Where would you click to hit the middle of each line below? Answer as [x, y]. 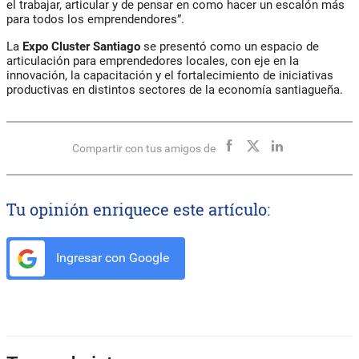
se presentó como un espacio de [231, 47]
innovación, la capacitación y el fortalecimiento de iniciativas [170, 76]
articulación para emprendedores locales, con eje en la [153, 61]
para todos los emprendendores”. [95, 20]
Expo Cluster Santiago [83, 47]
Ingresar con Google [111, 258]
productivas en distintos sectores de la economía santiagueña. [175, 90]
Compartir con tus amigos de [143, 149]
